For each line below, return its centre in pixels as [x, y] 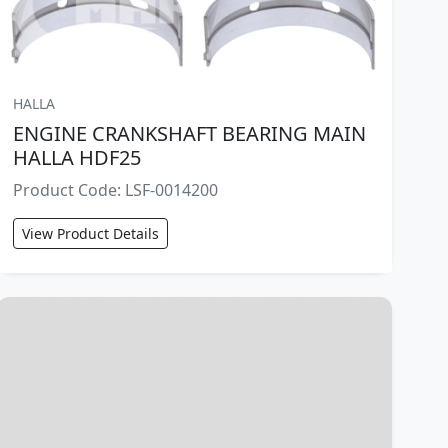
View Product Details [91, 234]
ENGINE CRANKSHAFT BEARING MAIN [190, 134]
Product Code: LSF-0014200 [116, 190]
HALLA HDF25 [77, 158]
